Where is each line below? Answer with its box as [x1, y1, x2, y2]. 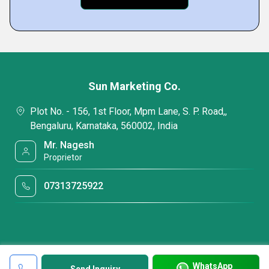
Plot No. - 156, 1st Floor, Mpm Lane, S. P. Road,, [30, 106, 227, 117]
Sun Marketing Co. [88, 80, 181, 92]
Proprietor [44, 153, 83, 162]
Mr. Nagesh [44, 139, 95, 151]
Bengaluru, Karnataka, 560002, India [30, 120, 178, 131]
